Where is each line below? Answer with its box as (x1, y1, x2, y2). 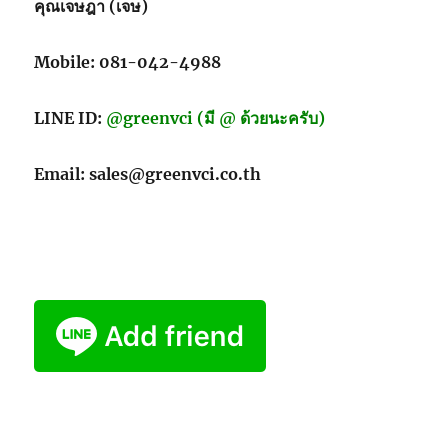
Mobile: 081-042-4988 (34, 52, 222, 73)
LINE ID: (34, 108, 107, 129)
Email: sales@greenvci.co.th (34, 164, 262, 185)
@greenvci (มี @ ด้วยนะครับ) (106, 108, 326, 129)
